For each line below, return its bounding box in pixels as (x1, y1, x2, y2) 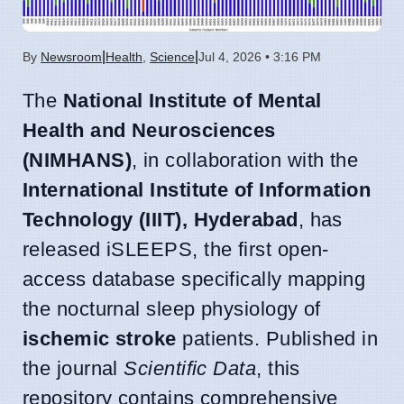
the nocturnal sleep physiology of (23, 297, 321, 320)
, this (256, 356, 300, 380)
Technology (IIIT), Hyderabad (23, 207, 298, 231)
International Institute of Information (23, 178, 372, 201)
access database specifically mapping (23, 267, 366, 290)
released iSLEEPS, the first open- (23, 237, 329, 261)
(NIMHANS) (23, 148, 133, 171)
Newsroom (41, 49, 102, 64)
